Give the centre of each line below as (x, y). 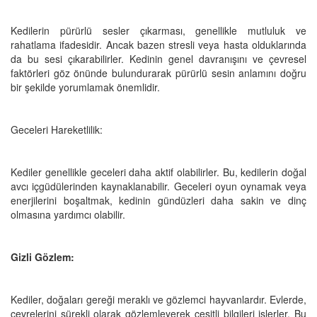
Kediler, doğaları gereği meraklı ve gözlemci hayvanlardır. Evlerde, (158, 299)
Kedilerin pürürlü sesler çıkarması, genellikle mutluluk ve (158, 30)
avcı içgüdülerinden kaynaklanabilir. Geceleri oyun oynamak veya (158, 186)
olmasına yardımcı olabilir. (68, 214)
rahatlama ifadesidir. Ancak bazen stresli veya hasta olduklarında (158, 44)
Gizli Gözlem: (42, 257)
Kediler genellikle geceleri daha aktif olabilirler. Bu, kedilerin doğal (158, 172)
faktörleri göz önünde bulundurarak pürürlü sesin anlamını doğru (158, 73)
